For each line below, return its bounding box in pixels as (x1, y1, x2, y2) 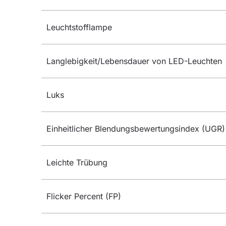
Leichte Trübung (46, 157, 107, 168)
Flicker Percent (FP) (46, 191, 121, 202)
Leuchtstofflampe (46, 22, 112, 33)
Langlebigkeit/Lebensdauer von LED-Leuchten (46, 56, 222, 67)
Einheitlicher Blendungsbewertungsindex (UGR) (46, 124, 225, 134)
